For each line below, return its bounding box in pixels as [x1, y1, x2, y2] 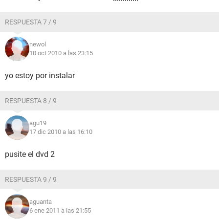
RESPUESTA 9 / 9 [5, 175, 57, 183]
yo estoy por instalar [5, 71, 75, 80]
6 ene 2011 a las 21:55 [29, 207, 91, 214]
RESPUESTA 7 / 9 [5, 18, 57, 26]
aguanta [29, 198, 52, 205]
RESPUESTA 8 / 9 [5, 97, 57, 105]
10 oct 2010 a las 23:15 [29, 49, 93, 57]
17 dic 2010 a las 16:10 [29, 128, 92, 135]
